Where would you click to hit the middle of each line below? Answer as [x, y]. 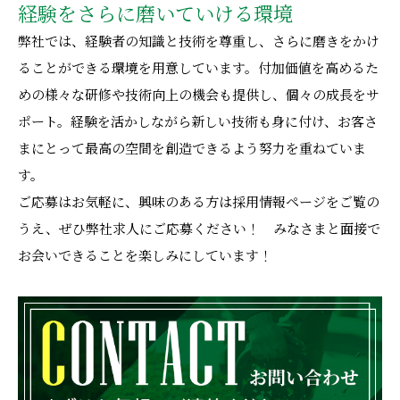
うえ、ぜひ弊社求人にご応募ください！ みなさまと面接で [199, 229]
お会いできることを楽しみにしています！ [145, 256]
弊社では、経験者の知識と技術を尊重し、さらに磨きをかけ [199, 42]
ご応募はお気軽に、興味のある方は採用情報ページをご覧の [199, 203]
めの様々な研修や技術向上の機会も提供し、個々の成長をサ [199, 96]
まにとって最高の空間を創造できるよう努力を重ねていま [192, 149]
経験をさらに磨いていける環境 [155, 15]
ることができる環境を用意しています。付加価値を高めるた [198, 69]
